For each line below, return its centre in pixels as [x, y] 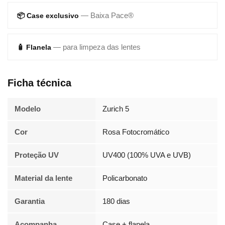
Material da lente [43, 178]
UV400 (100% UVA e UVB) [147, 155]
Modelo [28, 109]
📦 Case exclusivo [48, 16]
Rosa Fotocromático [136, 132]
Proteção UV [37, 155]
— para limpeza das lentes [97, 47]
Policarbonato [125, 178]
